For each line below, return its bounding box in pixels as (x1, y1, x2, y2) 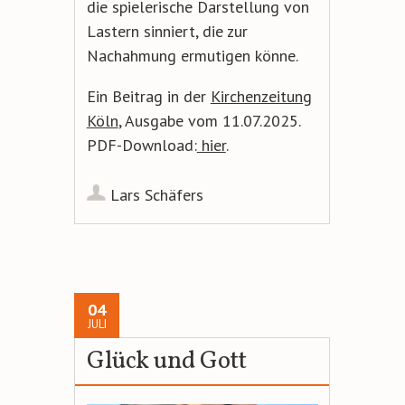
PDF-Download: (86, 134, 197, 155)
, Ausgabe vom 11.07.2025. (118, 109, 300, 131)
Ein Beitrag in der (86, 85, 211, 107)
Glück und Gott (86, 344, 247, 379)
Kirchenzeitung (210, 85, 312, 107)
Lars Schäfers (109, 184, 203, 205)
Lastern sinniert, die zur (86, 20, 248, 42)
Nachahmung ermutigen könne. (86, 44, 298, 66)
